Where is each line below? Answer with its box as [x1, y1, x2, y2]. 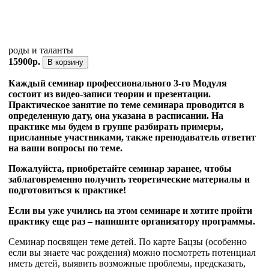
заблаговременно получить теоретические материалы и [8, 174, 250, 185]
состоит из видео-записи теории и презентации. [8, 89, 211, 100]
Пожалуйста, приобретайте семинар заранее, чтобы [8, 163, 232, 174]
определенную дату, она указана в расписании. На [8, 110, 223, 121]
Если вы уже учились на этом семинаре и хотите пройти [8, 205, 252, 216]
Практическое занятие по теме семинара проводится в [8, 100, 244, 110]
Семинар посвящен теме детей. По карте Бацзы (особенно [8, 237, 247, 247]
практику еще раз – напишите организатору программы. [8, 216, 255, 227]
